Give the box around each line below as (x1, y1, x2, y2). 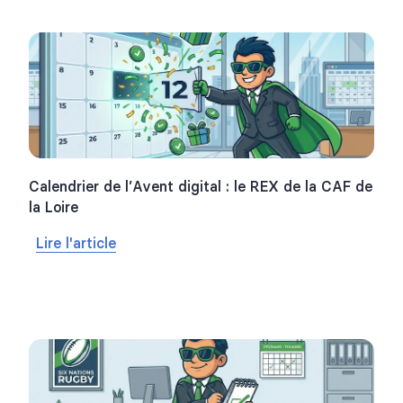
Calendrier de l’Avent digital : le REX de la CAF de (29, 177, 372, 196)
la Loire (29, 198, 78, 217)
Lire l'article (36, 234, 116, 253)
